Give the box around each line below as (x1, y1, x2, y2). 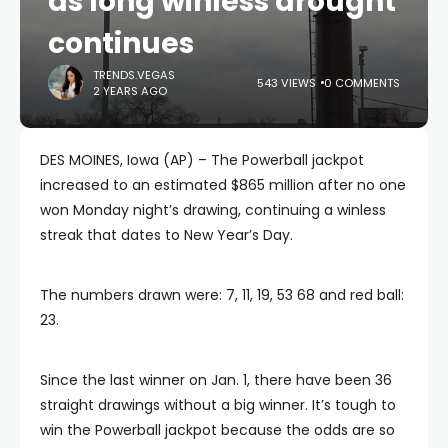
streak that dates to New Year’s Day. (40, 225, 293, 245)
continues (48, 24, 194, 63)
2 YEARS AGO (93, 82, 167, 99)
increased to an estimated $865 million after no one (40, 175, 406, 195)
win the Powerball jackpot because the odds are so (40, 420, 395, 440)
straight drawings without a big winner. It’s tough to (40, 395, 396, 415)
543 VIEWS (257, 74, 316, 91)
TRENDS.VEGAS (93, 66, 175, 83)
